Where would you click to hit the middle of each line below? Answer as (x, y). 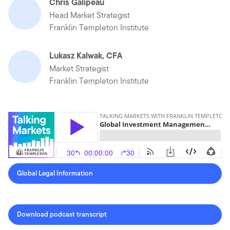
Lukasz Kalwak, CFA (86, 55)
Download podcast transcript (62, 214)
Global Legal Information (55, 173)
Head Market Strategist (90, 15)
